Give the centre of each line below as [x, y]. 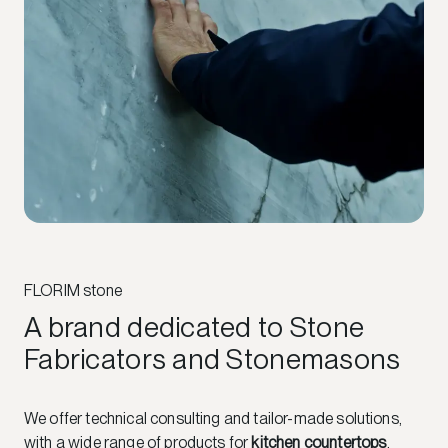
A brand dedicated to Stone [194, 326]
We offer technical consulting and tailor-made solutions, [213, 418]
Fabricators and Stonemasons [212, 358]
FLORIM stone [73, 290]
